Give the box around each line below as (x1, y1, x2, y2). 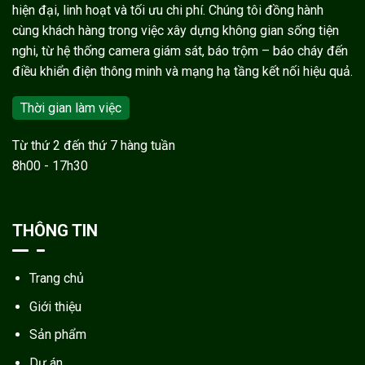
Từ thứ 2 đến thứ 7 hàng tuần (12, 138, 175, 154)
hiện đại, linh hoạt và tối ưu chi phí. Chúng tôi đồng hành (12, 2, 323, 18)
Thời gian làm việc (20, 100, 121, 117)
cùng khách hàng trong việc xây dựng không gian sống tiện (12, 22, 339, 38)
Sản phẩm (29, 327, 86, 343)
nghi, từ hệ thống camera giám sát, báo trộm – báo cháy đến (12, 42, 348, 59)
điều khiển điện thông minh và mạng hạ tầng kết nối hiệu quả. (12, 63, 353, 79)
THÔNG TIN (12, 221, 98, 240)
